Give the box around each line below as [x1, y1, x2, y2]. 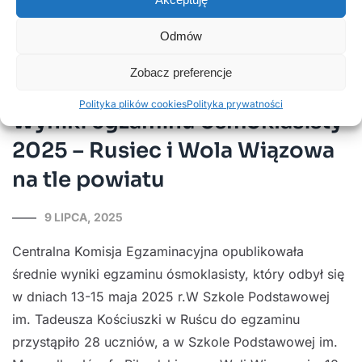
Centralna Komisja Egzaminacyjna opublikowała [12, 243, 304, 260]
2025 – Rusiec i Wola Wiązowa [12, 137, 335, 165]
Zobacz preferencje [130, 65, 232, 79]
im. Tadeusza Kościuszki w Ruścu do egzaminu [12, 311, 300, 328]
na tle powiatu [12, 166, 165, 194]
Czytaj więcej [35, 40, 120, 57]
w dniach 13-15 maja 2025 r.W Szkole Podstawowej [12, 288, 330, 305]
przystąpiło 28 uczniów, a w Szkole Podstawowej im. [12, 334, 338, 351]
